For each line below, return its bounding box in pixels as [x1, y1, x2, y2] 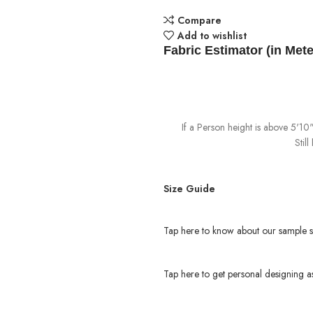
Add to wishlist [177, 28, 247, 43]
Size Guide [163, 181, 215, 196]
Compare [177, 13, 221, 27]
